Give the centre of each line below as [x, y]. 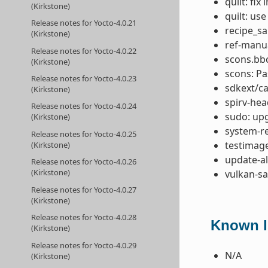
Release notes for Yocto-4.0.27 [84, 189]
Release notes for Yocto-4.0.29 [84, 245]
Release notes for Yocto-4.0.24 [84, 106]
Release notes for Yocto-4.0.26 [84, 162]
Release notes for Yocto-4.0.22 [84, 51]
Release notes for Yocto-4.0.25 [84, 134]
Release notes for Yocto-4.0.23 [84, 78]
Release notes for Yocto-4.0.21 [84, 23]
